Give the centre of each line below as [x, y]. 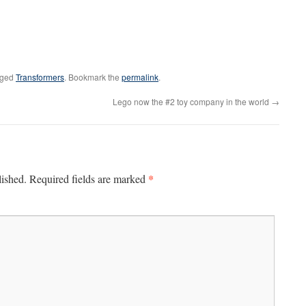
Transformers [40, 77]
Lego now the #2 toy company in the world [192, 102]
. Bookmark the [93, 77]
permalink [140, 77]
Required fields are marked [89, 179]
